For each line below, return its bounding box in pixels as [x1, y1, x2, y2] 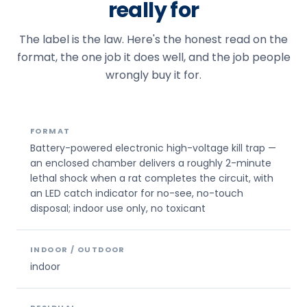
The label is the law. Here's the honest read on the [19, 31, 288, 47]
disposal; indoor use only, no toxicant [30, 201, 206, 215]
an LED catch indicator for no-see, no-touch [30, 186, 243, 200]
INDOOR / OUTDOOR [30, 243, 125, 255]
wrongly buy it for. [106, 66, 201, 83]
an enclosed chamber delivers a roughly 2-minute [30, 156, 271, 170]
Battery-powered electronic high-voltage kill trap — [30, 140, 276, 155]
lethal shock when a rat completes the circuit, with [30, 171, 273, 185]
